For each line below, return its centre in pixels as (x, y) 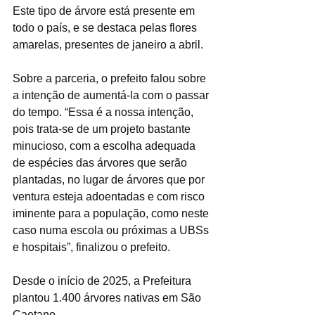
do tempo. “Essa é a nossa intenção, (104, 112)
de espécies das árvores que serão (101, 163)
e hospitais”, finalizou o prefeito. (91, 247)
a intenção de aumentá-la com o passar (112, 96)
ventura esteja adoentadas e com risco (110, 197)
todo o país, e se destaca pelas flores (106, 28)
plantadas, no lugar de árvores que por (110, 180)
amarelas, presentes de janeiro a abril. (108, 45)
